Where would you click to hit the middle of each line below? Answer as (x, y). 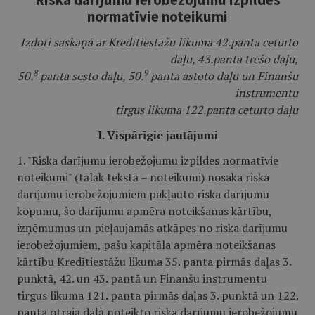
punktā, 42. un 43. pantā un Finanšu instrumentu (142, 278)
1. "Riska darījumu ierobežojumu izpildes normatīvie (148, 160)
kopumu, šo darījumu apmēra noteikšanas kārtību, (144, 211)
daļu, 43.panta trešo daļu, (234, 59)
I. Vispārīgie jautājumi (157, 135)
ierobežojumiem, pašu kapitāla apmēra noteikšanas (146, 245)
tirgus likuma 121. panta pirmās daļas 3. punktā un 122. (157, 295)
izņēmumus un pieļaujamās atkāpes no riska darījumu (152, 228)
